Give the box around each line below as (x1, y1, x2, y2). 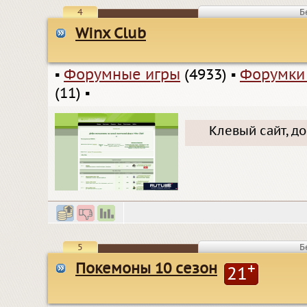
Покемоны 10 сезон (75, 260, 217, 278)
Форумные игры (64, 66, 180, 84)
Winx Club (75, 25, 146, 43)
